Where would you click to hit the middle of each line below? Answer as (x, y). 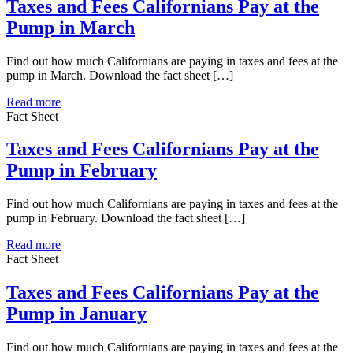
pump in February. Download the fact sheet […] (126, 218)
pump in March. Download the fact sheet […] (120, 75)
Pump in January (76, 314)
